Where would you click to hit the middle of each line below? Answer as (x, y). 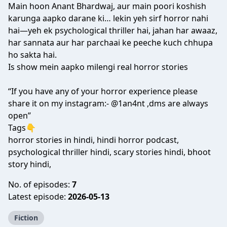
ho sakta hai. (32, 55)
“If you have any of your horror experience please (103, 91)
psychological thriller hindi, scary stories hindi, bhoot (109, 152)
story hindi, (30, 164)
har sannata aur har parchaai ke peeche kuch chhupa (110, 43)
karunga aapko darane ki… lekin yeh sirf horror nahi (108, 18)
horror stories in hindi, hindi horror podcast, (93, 140)
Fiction (26, 218)
